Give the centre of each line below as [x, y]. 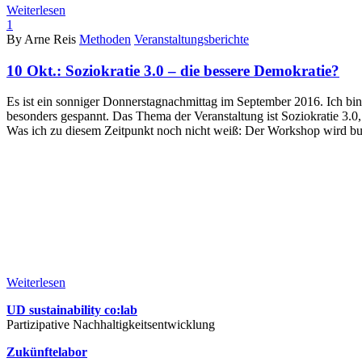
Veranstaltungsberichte [192, 39]
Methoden [105, 39]
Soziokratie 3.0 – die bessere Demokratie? [202, 70]
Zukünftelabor [47, 352]
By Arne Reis [41, 39]
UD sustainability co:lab [72, 310]
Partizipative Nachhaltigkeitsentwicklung [111, 325]
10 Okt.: [36, 70]
